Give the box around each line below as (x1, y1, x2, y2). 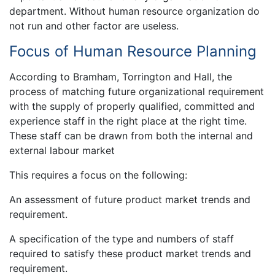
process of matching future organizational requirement (9, 85, 264, 98)
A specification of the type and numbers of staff (9, 232, 234, 245)
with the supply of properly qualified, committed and (9, 99, 255, 112)
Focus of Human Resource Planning (9, 42, 257, 61)
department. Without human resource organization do (9, 5, 260, 18)
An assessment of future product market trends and (9, 193, 250, 206)
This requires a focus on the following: (9, 168, 187, 181)
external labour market (9, 144, 115, 157)
